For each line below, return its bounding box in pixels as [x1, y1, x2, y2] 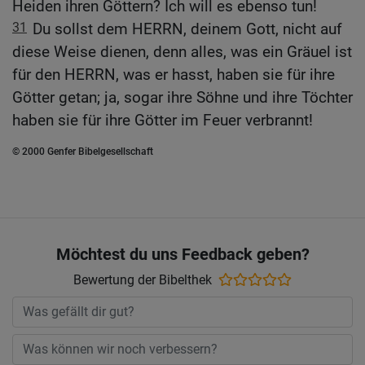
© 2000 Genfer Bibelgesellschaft [12, 146, 153, 158]
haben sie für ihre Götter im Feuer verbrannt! [12, 111, 313, 130]
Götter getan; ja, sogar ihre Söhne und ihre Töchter [12, 88, 353, 108]
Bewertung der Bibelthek [73, 271, 212, 288]
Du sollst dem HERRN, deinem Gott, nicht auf [33, 20, 342, 39]
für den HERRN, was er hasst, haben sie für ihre [12, 65, 335, 85]
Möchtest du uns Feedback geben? [55, 244, 310, 264]
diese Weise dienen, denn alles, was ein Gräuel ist [12, 42, 352, 62]
